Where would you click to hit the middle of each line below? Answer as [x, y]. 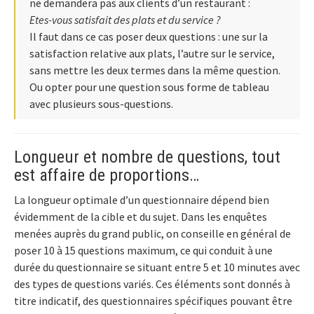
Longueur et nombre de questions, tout [147, 157]
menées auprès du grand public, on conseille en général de [152, 234]
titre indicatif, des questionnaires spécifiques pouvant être [153, 301]
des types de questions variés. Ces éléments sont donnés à [152, 284]
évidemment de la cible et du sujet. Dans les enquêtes [141, 217]
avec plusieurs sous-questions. [101, 104]
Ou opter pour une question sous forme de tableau [149, 87]
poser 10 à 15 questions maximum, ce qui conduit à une [143, 251]
